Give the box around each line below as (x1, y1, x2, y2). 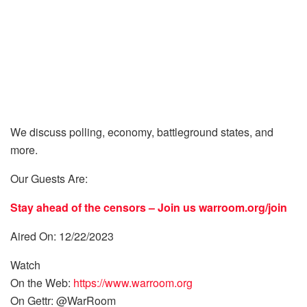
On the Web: (10, 275, 73, 291)
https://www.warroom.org (73, 275, 193, 291)
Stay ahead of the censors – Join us (10, 199, 199, 215)
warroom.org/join (199, 199, 287, 215)
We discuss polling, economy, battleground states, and (10, 124, 273, 140)
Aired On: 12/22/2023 (10, 228, 114, 244)
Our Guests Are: (10, 171, 90, 186)
